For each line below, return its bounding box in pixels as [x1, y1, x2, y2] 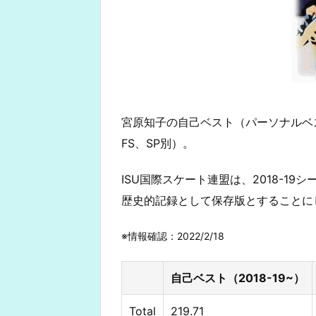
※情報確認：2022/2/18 [121, 230, 224, 243]
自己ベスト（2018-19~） [171, 271, 305, 286]
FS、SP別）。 [121, 135, 194, 150]
